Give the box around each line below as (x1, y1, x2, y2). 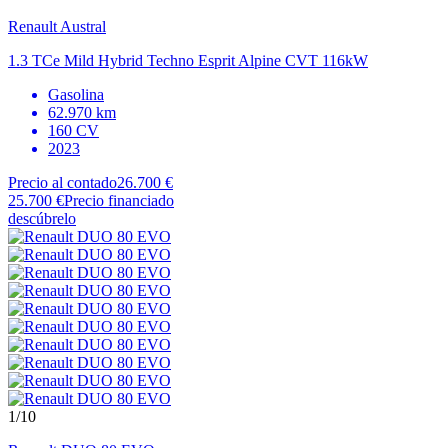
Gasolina (48, 85, 104, 103)
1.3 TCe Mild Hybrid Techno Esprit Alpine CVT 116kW (8, 51, 368, 69)
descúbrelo (8, 209, 76, 227)
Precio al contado (8, 173, 117, 191)
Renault (8, 17, 57, 35)
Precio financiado (64, 191, 174, 209)
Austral (60, 17, 106, 35)
